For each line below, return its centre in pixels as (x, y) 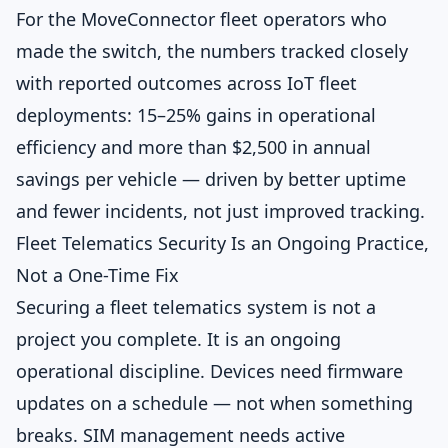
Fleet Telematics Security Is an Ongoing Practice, (222, 243)
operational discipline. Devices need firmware (209, 371)
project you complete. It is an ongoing (178, 339)
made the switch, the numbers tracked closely (212, 51)
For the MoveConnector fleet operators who (201, 19)
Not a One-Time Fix (97, 275)
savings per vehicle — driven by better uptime (211, 179)
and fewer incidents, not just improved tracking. (220, 211)
